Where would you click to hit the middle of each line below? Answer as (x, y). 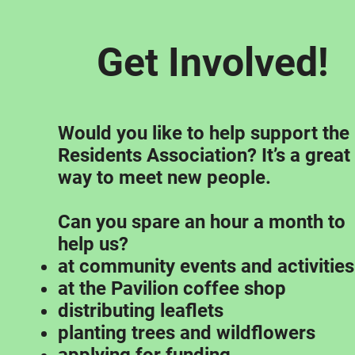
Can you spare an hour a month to (201, 222)
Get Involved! (213, 63)
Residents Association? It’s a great (204, 155)
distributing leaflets (140, 311)
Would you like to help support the (203, 133)
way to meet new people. (164, 177)
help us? (93, 244)
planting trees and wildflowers (186, 333)
